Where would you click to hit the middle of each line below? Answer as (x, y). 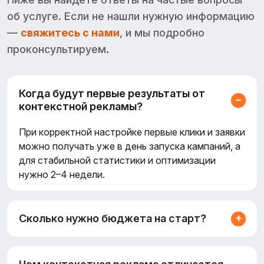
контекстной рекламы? (81, 106)
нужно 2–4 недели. (62, 174)
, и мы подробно (162, 33)
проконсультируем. (58, 49)
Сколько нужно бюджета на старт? (113, 218)
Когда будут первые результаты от (112, 93)
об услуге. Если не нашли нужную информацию (131, 16)
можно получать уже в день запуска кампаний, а (130, 146)
